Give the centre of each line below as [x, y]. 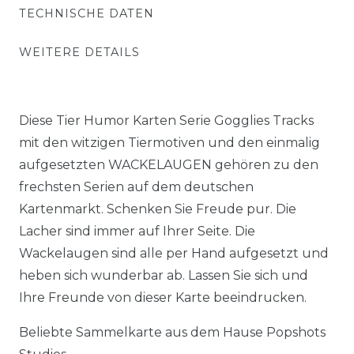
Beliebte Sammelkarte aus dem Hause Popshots [172, 332]
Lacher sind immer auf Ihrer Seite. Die [137, 231]
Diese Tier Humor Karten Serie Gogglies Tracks [166, 121]
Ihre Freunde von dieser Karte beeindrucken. [163, 298]
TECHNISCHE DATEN [87, 13]
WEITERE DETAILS [79, 52]
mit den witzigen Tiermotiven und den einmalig [169, 143]
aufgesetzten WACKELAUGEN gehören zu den [169, 165]
